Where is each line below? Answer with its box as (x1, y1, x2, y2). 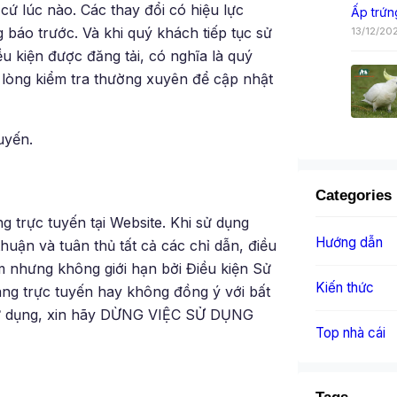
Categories (315, 186, 392, 204)
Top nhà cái (315, 323, 385, 341)
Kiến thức (315, 278, 374, 296)
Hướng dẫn (315, 233, 383, 251)
